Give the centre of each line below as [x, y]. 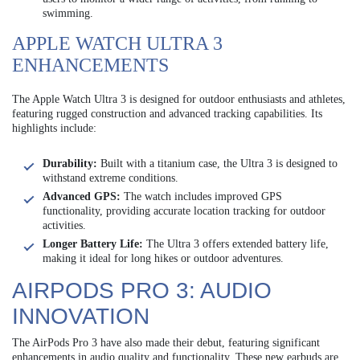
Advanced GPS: [82, 197]
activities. [64, 226]
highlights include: [54, 129]
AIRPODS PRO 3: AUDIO [142, 291]
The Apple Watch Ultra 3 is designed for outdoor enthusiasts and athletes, [179, 100]
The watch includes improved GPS [201, 197]
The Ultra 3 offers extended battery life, [236, 244]
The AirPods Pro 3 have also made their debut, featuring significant [166, 343]
